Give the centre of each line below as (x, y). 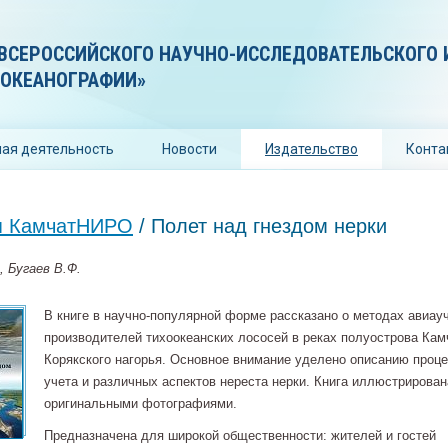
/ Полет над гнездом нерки (260, 226)
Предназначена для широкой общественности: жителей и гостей (240, 435)
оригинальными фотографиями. (140, 403)
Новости (189, 149)
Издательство (311, 149)
